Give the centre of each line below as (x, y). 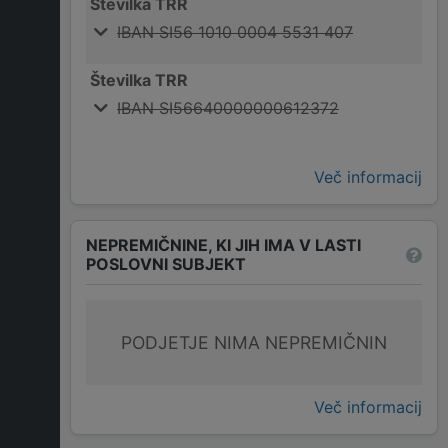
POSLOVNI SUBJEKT (166, 264)
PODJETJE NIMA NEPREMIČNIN (254, 343)
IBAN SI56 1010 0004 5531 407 (235, 32)
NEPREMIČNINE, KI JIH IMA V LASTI (223, 245)
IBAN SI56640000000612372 (228, 108)
